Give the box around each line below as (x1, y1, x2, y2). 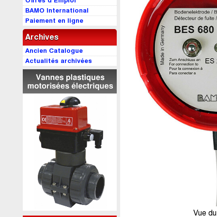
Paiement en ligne (25, 17, 83, 24)
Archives (25, 33, 59, 41)
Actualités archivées (25, 57, 92, 64)
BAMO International (25, 7, 89, 14)
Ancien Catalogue (25, 47, 83, 54)
